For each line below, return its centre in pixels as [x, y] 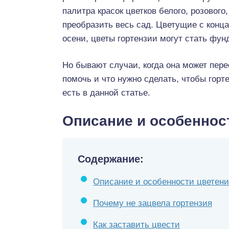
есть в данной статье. [106, 93]
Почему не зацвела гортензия [153, 203]
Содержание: [111, 159]
